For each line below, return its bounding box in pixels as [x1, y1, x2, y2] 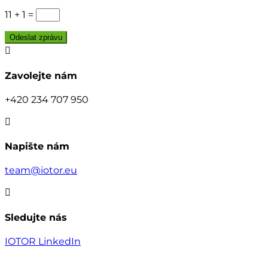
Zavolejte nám [5, 69, 77, 81]
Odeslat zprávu [10, 33, 62, 42]
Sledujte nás [5, 211, 67, 223]
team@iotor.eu [5, 165, 77, 176]
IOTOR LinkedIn [5, 235, 81, 247]
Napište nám [5, 141, 69, 153]
